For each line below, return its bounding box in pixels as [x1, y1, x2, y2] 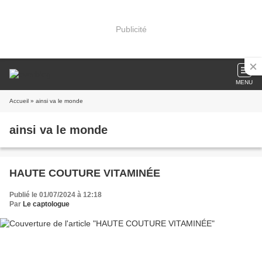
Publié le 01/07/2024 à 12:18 [9, 191, 102, 199]
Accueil [9, 98, 29, 104]
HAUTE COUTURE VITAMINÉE [9, 167, 160, 179]
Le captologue [23, 200, 70, 208]
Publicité [115, 24, 147, 34]
